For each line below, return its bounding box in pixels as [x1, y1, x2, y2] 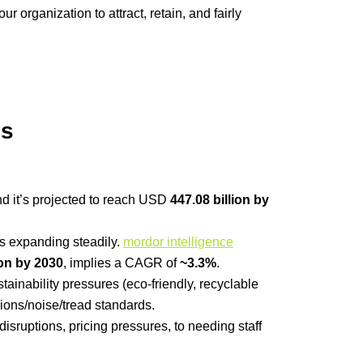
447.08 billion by [170, 193, 269, 207]
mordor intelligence [123, 235, 233, 250]
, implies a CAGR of [63, 256, 180, 271]
